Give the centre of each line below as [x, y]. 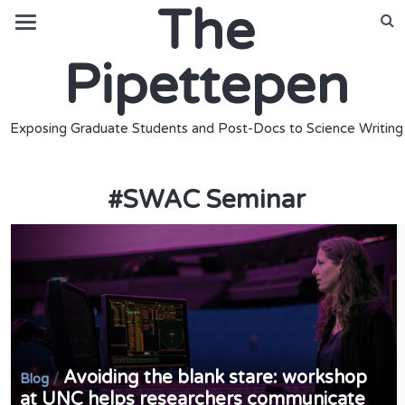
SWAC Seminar [214, 200]
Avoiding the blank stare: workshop [216, 378]
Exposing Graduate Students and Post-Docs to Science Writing [206, 128]
